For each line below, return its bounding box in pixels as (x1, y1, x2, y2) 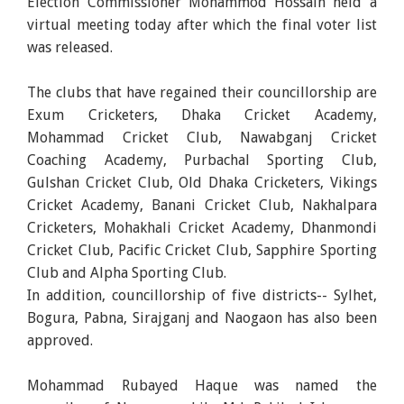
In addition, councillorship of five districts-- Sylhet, (27, 286, 377, 304)
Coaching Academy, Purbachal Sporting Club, (27, 151, 377, 169)
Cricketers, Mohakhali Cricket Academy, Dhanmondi (27, 218, 377, 236)
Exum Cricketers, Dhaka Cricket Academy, (27, 106, 377, 124)
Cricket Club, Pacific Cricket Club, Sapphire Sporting (27, 241, 377, 259)
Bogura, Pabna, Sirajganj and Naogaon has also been (27, 308, 377, 326)
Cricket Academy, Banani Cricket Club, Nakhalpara (27, 196, 377, 214)
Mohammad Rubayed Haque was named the (27, 376, 377, 394)
